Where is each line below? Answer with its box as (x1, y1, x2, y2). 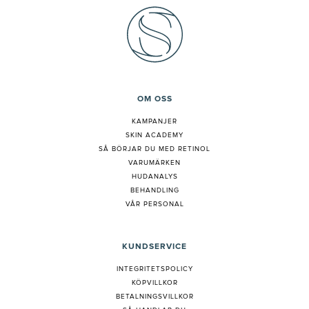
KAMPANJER (132, 118, 177, 126)
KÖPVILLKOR (131, 279, 178, 287)
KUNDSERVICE (122, 243, 187, 252)
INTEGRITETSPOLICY (116, 266, 193, 273)
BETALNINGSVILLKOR (115, 293, 194, 301)
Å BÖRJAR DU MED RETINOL (103, 146, 210, 153)
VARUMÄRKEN (128, 159, 181, 167)
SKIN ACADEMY (126, 132, 183, 139)
